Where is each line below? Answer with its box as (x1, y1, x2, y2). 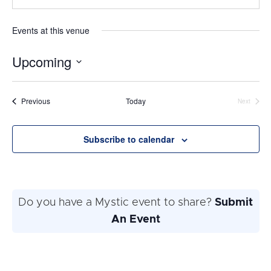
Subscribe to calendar (83, 133, 174, 146)
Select (11, 74, 44, 85)
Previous (21, 96, 50, 106)
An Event (111, 214, 160, 226)
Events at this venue (11, 24, 90, 37)
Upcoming (11, 52, 71, 71)
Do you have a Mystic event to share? (18, 197, 215, 209)
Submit (215, 197, 253, 209)
